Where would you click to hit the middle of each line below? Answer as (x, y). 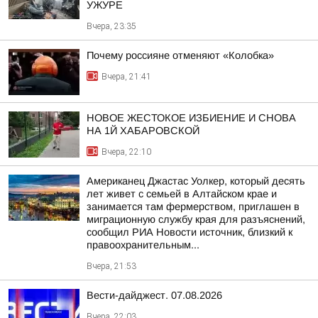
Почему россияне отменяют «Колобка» (180, 55)
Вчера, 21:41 (126, 77)
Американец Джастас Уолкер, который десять (196, 181)
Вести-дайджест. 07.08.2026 (154, 295)
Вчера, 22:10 (126, 152)
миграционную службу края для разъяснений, (196, 219)
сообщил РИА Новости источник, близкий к (190, 232)
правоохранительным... (143, 245)
